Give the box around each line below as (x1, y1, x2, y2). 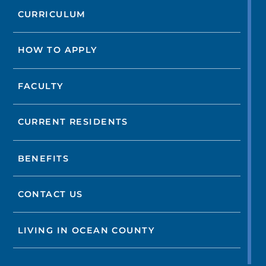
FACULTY (17, 81, 64, 92)
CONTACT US (17, 189, 83, 200)
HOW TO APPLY (17, 45, 97, 56)
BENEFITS (17, 153, 69, 164)
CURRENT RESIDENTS (17, 116, 128, 128)
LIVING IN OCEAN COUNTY (17, 224, 155, 236)
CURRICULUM (17, 9, 86, 20)
